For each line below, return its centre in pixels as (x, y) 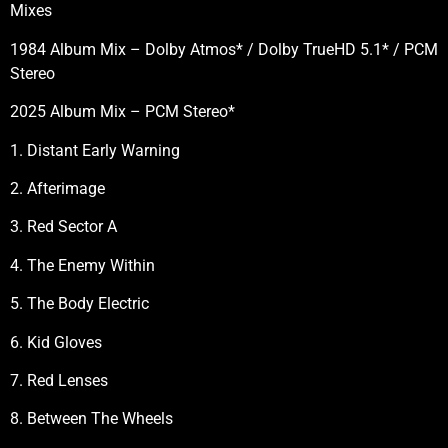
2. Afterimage (57, 188)
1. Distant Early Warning (95, 150)
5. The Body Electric (79, 304)
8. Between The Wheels (91, 419)
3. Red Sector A (63, 227)
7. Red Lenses (59, 380)
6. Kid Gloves (56, 342)
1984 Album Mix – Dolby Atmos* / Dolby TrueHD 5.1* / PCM (224, 49)
